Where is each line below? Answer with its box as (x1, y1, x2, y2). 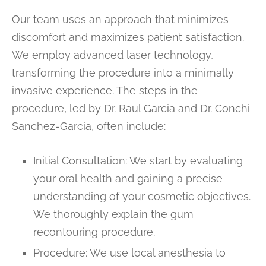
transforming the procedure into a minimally (12, 66, 234, 80)
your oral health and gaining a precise (33, 172, 223, 185)
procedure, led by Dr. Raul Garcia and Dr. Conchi (12, 102, 250, 115)
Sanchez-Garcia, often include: (12, 120, 166, 133)
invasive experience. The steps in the (12, 84, 198, 97)
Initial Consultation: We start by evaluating (33, 154, 243, 167)
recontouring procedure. (33, 226, 155, 239)
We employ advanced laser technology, (12, 49, 213, 62)
